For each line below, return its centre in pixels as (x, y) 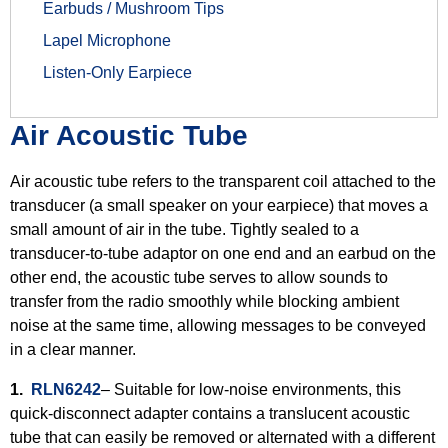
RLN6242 (66, 389)
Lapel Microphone (107, 40)
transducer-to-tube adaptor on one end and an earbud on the (223, 253)
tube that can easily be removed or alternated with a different (222, 437)
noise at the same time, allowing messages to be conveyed (218, 325)
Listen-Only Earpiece (119, 72)
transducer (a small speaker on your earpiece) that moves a (219, 205)
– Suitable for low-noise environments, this (251, 389)
